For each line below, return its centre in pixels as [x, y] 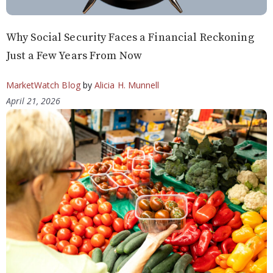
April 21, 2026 [33, 101]
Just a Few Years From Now [74, 55]
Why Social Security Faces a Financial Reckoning [130, 37]
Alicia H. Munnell [127, 85]
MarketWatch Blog [43, 85]
